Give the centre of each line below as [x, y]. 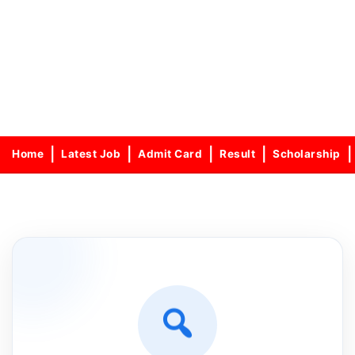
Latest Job [91, 154]
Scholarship [307, 154]
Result [237, 154]
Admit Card [170, 154]
